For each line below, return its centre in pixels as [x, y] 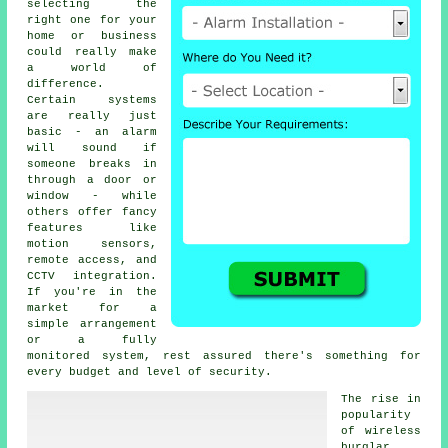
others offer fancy [92, 212]
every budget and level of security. [150, 372]
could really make [92, 52]
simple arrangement [92, 324]
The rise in [381, 399]
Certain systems [92, 100]
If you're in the [92, 292]
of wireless [381, 431]
